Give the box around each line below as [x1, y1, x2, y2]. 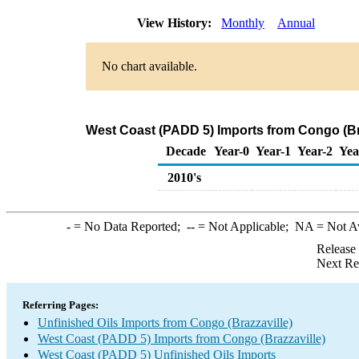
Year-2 [297, 144, 333, 158]
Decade [166, 144, 206, 158]
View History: [134, 16, 218, 30]
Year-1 [256, 144, 291, 158]
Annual [277, 16, 315, 30]
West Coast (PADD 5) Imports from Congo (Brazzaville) [38, 332, 325, 345]
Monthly [221, 16, 264, 30]
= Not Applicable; [194, 220, 295, 233]
